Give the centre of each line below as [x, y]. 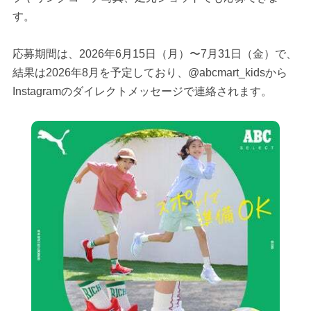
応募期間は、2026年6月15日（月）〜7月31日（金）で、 [154, 54]
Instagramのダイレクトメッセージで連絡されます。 [142, 92]
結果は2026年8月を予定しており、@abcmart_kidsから [150, 73]
